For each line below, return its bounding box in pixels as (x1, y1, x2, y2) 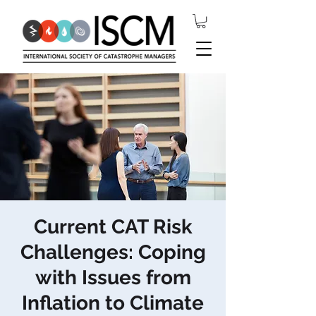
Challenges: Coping (20, 241, 206, 265)
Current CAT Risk (33, 215, 193, 239)
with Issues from (35, 266, 191, 290)
